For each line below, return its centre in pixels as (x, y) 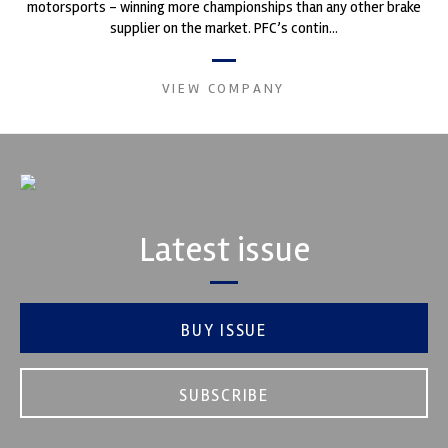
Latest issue (224, 249)
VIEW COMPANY (223, 88)
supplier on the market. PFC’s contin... (223, 27)
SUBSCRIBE (224, 395)
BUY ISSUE (224, 330)
